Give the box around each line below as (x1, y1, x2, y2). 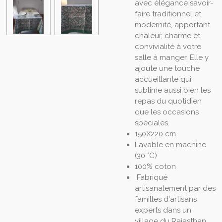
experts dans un (134, 205, 191, 215)
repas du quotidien (134, 96, 202, 106)
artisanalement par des (134, 183, 216, 193)
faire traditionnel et (134, 9, 201, 18)
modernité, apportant (134, 20, 210, 29)
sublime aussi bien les (134, 85, 211, 95)
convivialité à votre (134, 42, 201, 51)
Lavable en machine (134, 140, 206, 149)
